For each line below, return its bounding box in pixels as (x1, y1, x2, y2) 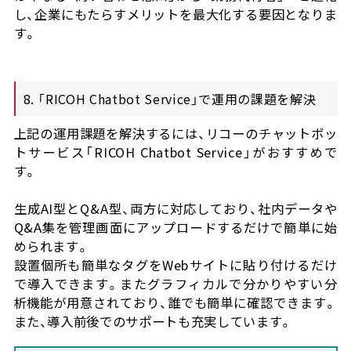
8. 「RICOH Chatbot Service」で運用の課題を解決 (23, 89, 317, 108)
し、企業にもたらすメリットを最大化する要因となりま (13, 4, 338, 24)
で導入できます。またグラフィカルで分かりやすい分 (13, 273, 338, 293)
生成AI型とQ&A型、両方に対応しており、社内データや (13, 198, 338, 218)
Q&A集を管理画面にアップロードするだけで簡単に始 (13, 217, 338, 237)
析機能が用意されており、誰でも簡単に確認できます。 (13, 292, 338, 312)
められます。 (13, 236, 90, 255)
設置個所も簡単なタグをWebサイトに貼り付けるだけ (13, 255, 338, 274)
